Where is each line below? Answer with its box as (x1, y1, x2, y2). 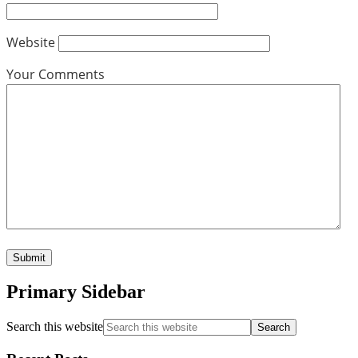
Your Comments (6, 65, 105, 83)
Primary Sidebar (6, 281, 145, 303)
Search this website (6, 320, 103, 334)
